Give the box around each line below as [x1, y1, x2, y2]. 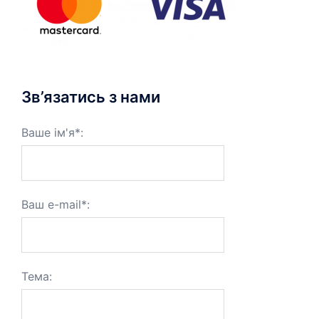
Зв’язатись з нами [21, 88, 160, 107]
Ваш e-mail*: [21, 197, 90, 212]
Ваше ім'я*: [21, 125, 83, 140]
